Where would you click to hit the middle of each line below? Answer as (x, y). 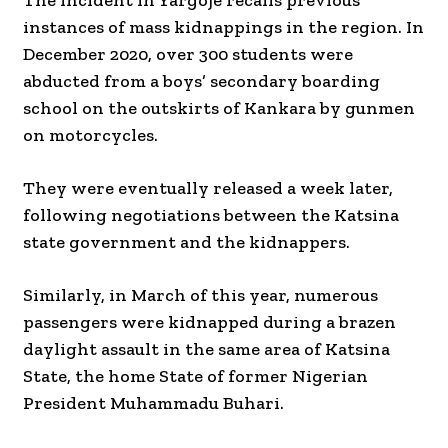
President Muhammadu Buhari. (153, 403)
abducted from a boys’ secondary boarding (201, 81)
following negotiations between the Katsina (211, 215)
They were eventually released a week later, (208, 188)
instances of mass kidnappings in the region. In (223, 27)
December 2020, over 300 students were (188, 54)
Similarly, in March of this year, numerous (200, 295)
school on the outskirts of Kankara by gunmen (219, 108)
